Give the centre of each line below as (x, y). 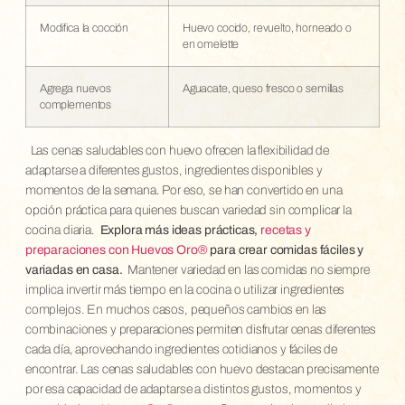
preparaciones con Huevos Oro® (116, 250)
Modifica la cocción (84, 28)
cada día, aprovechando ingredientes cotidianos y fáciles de (181, 349)
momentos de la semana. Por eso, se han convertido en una (184, 190)
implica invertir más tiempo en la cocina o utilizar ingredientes (185, 289)
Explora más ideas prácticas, (180, 230)
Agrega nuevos (75, 88)
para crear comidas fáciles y (286, 250)
